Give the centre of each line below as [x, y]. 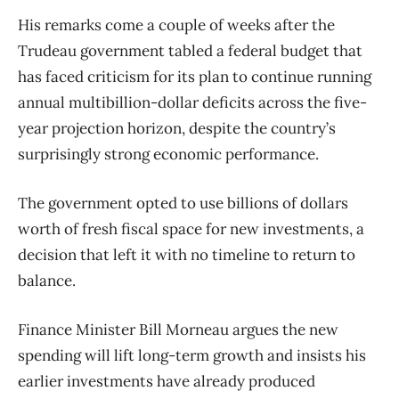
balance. [47, 280]
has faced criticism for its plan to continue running [195, 76]
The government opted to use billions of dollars [183, 203]
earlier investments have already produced [167, 381]
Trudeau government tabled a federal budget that [190, 50]
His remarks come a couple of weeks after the [176, 24]
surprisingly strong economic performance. [168, 154]
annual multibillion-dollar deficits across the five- [192, 102]
